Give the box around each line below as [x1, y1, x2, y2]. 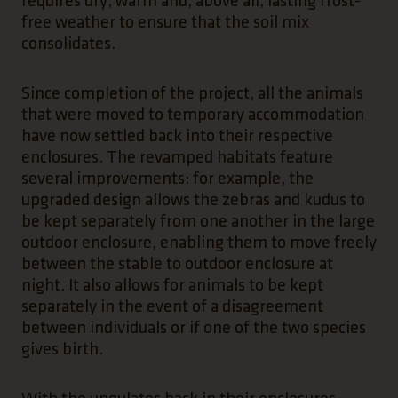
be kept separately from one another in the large [21, 213, 375, 229]
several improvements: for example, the [21, 171, 314, 187]
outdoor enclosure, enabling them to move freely [21, 235, 377, 251]
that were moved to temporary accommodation [21, 107, 364, 123]
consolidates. [21, 36, 115, 52]
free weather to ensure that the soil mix [21, 14, 309, 30]
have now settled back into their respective [21, 128, 333, 144]
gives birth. [21, 341, 103, 357]
